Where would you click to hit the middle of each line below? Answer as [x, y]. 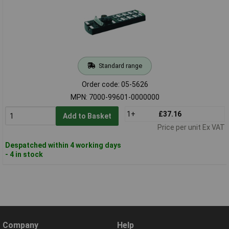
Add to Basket [87, 116]
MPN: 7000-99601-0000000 [115, 97]
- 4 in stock [24, 154]
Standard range [120, 65]
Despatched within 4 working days [63, 145]
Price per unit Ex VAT [191, 127]
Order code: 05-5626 [115, 84]
